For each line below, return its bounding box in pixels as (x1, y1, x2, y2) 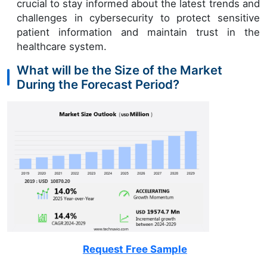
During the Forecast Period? (17, 76, 179, 92)
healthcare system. (17, 40, 107, 52)
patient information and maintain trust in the (17, 26, 260, 38)
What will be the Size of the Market (17, 62, 222, 77)
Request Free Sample (82, 243, 187, 255)
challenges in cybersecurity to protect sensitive (17, 11, 260, 24)
